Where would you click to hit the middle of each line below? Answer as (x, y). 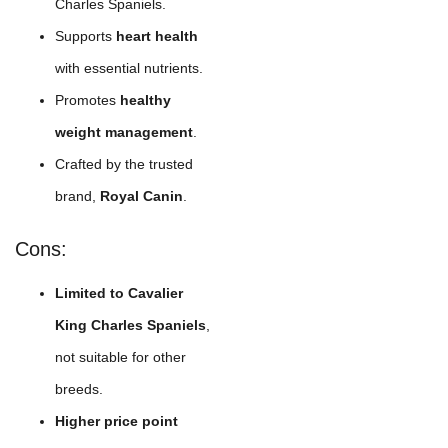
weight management (124, 132)
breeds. (79, 389)
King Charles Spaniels (130, 325)
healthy (145, 100)
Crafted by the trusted (124, 164)
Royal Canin (141, 196)
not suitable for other (120, 357)
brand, (77, 196)
